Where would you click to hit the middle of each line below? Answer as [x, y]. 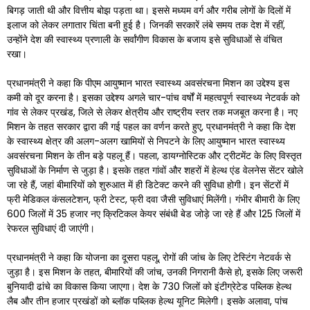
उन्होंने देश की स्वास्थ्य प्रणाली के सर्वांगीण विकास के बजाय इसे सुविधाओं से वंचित [145, 39]
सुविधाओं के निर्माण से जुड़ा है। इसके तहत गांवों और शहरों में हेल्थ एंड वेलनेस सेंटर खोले [155, 170]
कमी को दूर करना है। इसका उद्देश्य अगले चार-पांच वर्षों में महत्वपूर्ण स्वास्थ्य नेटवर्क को [153, 98]
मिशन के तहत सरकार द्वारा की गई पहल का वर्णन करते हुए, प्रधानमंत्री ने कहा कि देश [151, 127]
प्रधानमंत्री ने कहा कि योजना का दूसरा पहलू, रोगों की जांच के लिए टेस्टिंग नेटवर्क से [149, 257]
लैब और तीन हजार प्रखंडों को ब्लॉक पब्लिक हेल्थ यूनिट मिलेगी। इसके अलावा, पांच [147, 301]
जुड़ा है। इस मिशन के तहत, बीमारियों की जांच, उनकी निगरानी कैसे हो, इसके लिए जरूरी [155, 272]
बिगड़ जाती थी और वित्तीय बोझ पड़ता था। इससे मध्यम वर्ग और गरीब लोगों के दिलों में [149, 10]
